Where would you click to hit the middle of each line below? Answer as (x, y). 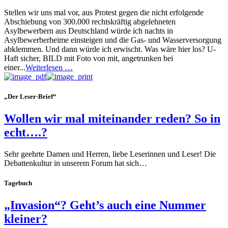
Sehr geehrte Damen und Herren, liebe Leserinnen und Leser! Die (110, 154)
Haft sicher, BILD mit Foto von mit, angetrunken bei (89, 58)
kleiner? (26, 219)
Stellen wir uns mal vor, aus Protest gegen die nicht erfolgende (104, 12)
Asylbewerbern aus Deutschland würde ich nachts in (89, 31)
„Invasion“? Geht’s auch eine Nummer (105, 205)
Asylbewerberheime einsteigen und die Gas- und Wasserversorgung (113, 40)
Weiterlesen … (49, 67)
